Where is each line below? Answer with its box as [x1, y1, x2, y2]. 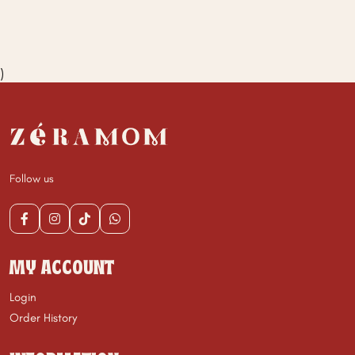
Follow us [10, 172, 54, 186]
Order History [10, 311, 77, 326]
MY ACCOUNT [10, 260, 114, 278]
